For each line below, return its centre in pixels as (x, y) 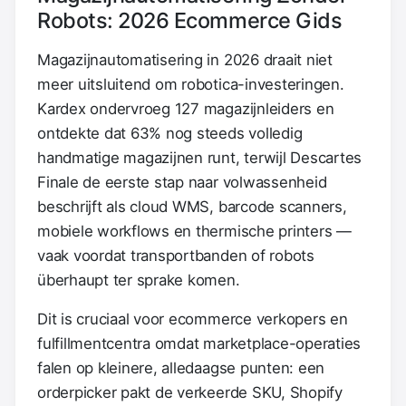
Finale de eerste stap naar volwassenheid (182, 182)
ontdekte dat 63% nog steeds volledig (170, 133)
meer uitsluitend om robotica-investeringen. (191, 84)
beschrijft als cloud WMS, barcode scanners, (192, 206)
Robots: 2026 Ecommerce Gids (190, 20)
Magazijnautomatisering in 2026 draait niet (185, 59)
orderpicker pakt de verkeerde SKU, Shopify (190, 392)
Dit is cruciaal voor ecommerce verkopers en (193, 319)
